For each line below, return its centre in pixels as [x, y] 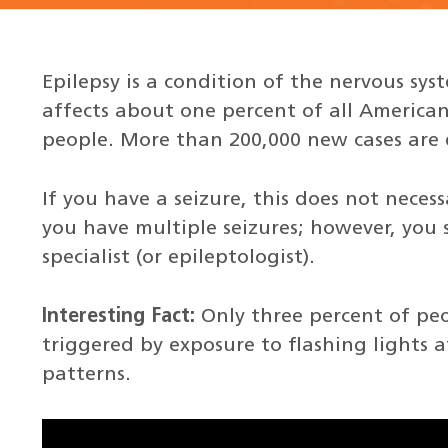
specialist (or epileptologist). [178, 257]
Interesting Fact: [118, 316]
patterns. [86, 374]
